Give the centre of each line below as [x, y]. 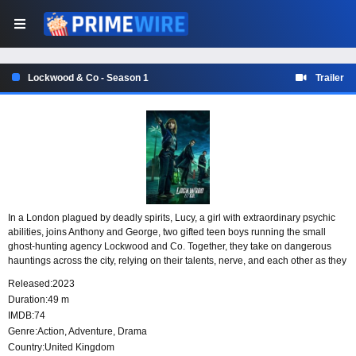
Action [51, 332]
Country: [26, 348]
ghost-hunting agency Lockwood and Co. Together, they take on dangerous [170, 247]
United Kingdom [79, 348]
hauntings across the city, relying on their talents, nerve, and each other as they [177, 261]
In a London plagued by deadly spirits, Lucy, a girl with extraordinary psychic [172, 218]
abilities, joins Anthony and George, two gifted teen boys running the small [167, 232]
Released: [30, 284]
